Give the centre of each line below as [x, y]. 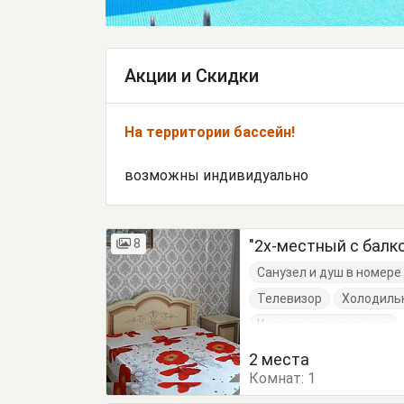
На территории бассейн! [210, 133]
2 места [280, 360]
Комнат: [279, 379]
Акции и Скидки [192, 76]
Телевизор [290, 299]
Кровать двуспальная [324, 325]
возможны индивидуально [216, 176]
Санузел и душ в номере [330, 273]
